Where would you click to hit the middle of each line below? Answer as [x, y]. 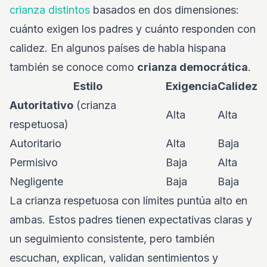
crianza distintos [50, 10]
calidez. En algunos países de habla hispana [118, 48]
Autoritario [35, 143]
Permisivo [34, 162]
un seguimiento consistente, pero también [112, 239]
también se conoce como [73, 67]
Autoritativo [41, 105]
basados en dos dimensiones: [164, 10]
